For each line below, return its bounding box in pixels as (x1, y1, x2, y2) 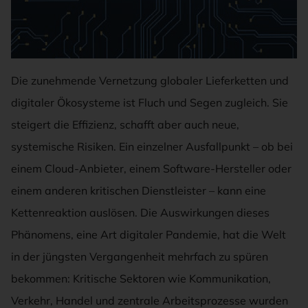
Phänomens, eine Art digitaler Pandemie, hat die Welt (11, 228, 286, 242)
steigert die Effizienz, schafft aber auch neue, (11, 118, 239, 132)
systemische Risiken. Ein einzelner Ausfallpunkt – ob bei (11, 140, 293, 154)
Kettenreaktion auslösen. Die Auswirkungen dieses (11, 206, 269, 220)
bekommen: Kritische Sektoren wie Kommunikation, (11, 272, 271, 286)
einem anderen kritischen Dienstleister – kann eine (11, 184, 266, 198)
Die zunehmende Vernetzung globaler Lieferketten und (11, 74, 289, 88)
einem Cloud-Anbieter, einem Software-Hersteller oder (11, 162, 291, 176)
